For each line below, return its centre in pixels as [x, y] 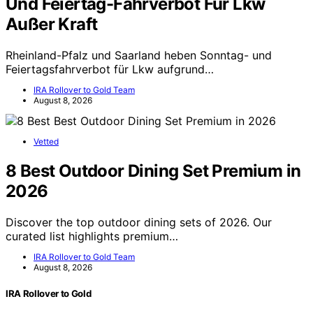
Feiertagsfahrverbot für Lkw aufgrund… [110, 69]
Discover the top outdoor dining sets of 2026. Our [139, 222]
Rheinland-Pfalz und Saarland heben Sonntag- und [139, 55]
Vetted [46, 141]
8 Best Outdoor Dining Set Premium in [153, 170]
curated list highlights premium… [92, 236]
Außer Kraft [52, 24]
